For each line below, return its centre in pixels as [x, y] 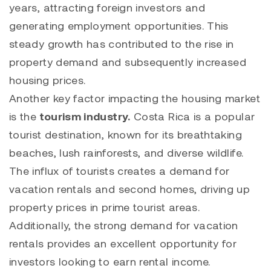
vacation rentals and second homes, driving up [130, 189]
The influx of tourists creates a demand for [119, 171]
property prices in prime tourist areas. [105, 207]
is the [24, 116]
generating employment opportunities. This [119, 26]
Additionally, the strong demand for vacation [124, 225]
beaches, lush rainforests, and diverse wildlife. [126, 153]
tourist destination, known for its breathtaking [126, 135]
